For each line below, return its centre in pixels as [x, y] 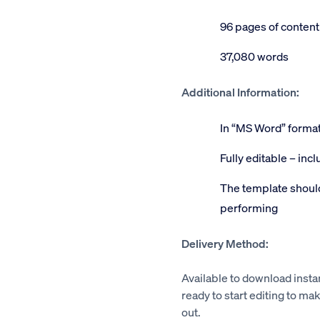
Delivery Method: [225, 243]
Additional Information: [240, 92]
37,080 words [254, 56]
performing [249, 207]
